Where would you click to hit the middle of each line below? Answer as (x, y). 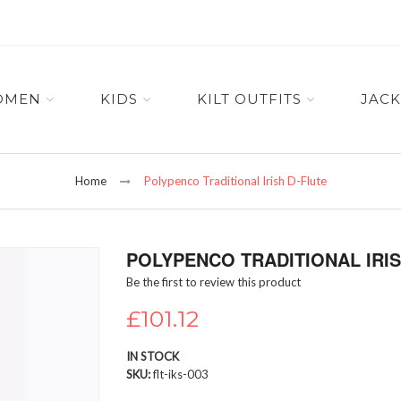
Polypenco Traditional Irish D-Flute (235, 181)
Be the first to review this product (213, 282)
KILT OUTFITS (249, 99)
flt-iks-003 (180, 375)
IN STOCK (152, 357)
